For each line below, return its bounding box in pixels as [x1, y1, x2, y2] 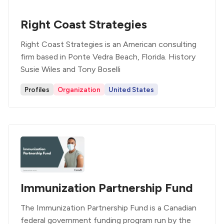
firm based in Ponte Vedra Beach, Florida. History [20, 52, 195, 61]
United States [108, 85, 154, 93]
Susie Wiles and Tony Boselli [20, 64, 120, 74]
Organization [57, 85, 100, 93]
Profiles [24, 85, 49, 93]
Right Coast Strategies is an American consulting [20, 39, 196, 49]
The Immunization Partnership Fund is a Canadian [20, 203, 196, 212]
